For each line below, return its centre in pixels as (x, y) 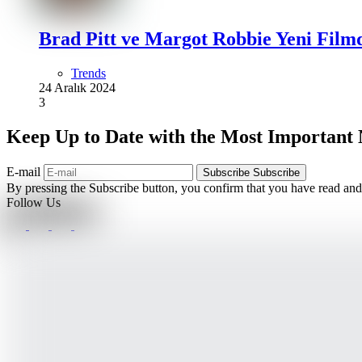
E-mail (25, 171)
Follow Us (34, 202)
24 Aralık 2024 (77, 88)
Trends (88, 73)
